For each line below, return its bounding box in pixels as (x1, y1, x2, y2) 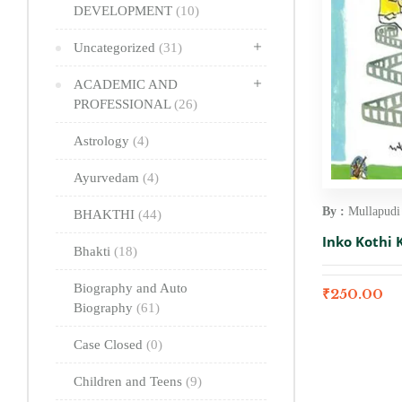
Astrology (74, 133, 133, 148)
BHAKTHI (74, 206, 138, 222)
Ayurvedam (74, 170, 143, 185)
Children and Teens (74, 373, 186, 389)
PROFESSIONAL (74, 96, 174, 111)
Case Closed (74, 336, 146, 352)
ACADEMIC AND (74, 76, 178, 92)
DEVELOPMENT (74, 3, 176, 18)
